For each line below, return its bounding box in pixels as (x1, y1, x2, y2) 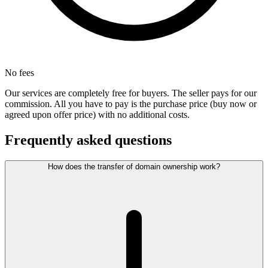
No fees (5, 68, 34, 78)
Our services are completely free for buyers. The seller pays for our (5, 88, 257, 99)
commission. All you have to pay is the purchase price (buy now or (5, 99, 257, 109)
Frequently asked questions (5, 132, 172, 148)
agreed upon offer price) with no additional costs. (5, 109, 190, 120)
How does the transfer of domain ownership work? (48, 162, 220, 172)
